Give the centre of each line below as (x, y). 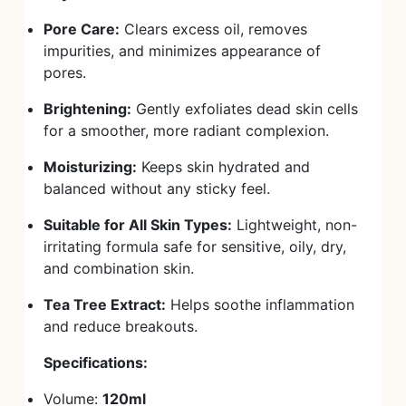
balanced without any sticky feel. (157, 188)
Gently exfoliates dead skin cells (245, 109)
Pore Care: (82, 29)
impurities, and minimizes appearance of (182, 51)
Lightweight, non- (295, 225)
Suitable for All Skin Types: (138, 225)
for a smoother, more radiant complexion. (186, 130)
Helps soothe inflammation (260, 304)
